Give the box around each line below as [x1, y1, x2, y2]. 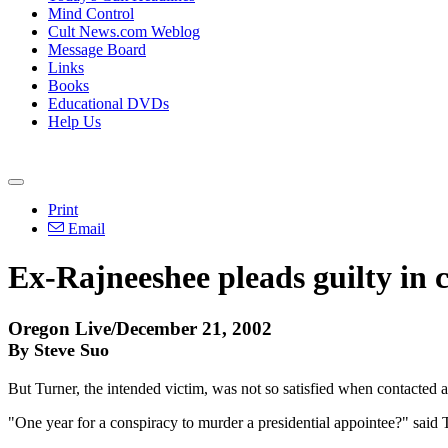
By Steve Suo [8, 339, 109, 360]
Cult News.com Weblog [48, 23, 200, 40]
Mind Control [48, 5, 134, 22]
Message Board [48, 41, 146, 58]
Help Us [48, 113, 101, 130]
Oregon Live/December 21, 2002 [8, 317, 272, 339]
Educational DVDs [48, 95, 169, 112]
